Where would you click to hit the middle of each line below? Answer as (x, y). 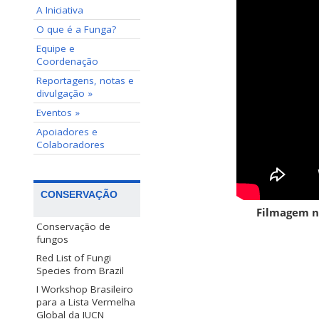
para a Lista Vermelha (86, 302)
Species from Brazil (80, 271)
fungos (52, 240)
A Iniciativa (60, 10)
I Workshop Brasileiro (85, 289)
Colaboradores (70, 145)
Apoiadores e (67, 132)
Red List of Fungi (74, 258)
